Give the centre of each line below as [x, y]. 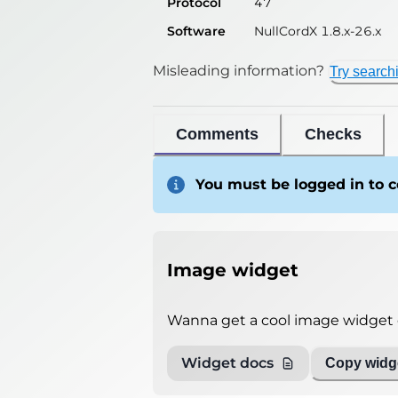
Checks [333, 135]
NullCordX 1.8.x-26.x [318, 31]
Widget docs [227, 363]
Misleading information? [239, 70]
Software [196, 31]
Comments [217, 135]
